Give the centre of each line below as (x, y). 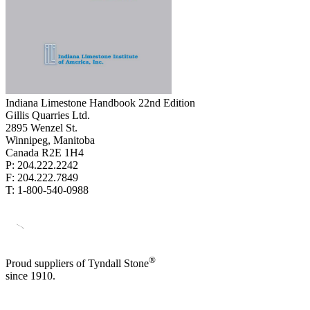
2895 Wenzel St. (42, 127)
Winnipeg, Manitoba (50, 140)
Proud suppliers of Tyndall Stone (77, 264)
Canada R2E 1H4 (45, 152)
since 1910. (30, 276)
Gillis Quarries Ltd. (48, 115)
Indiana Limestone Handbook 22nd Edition (100, 102)
